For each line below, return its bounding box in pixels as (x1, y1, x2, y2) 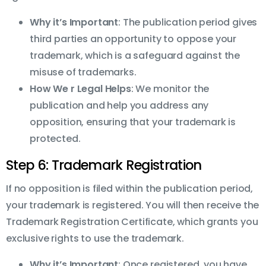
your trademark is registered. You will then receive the (6, 198, 259, 213)
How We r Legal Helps (30, 82, 131, 96)
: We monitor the (131, 82, 210, 96)
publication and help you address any (30, 99, 209, 113)
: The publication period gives (118, 15, 258, 30)
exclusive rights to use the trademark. (6, 232, 184, 246)
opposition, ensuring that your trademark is (30, 115, 236, 129)
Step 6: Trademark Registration (6, 156, 202, 175)
